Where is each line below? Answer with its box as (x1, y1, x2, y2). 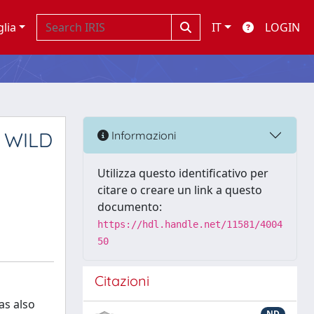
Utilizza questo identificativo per (97, 165, 268, 181)
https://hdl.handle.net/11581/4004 (97, 219, 282, 230)
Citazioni (95, 272, 149, 289)
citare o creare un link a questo (97, 182, 262, 198)
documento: (97, 199, 162, 214)
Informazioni (109, 128, 176, 142)
